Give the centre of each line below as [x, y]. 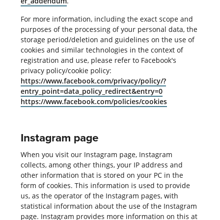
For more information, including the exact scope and [107, 19]
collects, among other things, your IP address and [101, 165]
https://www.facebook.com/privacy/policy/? [93, 81]
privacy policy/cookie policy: [66, 70]
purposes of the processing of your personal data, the [109, 29]
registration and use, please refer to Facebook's [98, 60]
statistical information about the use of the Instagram [109, 206]
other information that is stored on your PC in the [102, 175]
